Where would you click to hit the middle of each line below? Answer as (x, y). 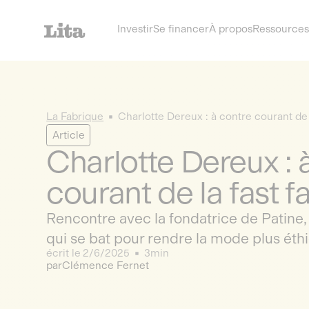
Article (68, 135)
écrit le (64, 253)
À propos (230, 29)
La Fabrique (75, 117)
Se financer (181, 29)
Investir (135, 29)
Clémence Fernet (106, 266)
